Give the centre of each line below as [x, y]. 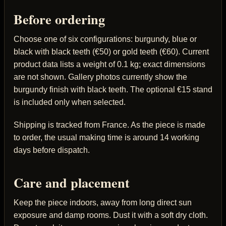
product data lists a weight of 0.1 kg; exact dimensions [109, 65]
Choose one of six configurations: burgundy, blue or [105, 39]
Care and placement [72, 183]
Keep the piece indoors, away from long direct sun [103, 203]
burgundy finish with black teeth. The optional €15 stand [113, 90]
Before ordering [59, 19]
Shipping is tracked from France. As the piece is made [109, 125]
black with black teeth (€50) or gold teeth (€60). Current [111, 52]
